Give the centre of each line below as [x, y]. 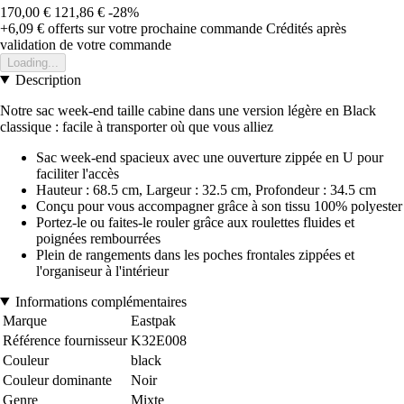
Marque [25, 320]
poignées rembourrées [98, 238]
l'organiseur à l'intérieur [102, 271]
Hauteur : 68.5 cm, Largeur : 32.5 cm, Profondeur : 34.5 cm [206, 189]
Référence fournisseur [65, 340]
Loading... [33, 62]
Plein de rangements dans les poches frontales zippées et [195, 254]
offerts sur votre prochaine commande [153, 28]
